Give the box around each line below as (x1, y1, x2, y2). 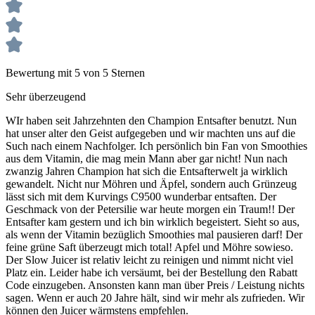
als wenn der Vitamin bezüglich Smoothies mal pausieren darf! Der (6, 228, 302, 240)
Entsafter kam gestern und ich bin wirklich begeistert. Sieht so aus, (6, 215, 300, 228)
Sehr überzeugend (6, 90, 86, 103)
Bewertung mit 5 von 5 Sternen (6, 66, 145, 79)
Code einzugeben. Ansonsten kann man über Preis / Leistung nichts (6, 278, 304, 291)
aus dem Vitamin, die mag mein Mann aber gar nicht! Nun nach (6, 152, 288, 165)
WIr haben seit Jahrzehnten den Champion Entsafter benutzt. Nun (6, 114, 297, 127)
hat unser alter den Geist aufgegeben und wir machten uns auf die (6, 127, 295, 139)
